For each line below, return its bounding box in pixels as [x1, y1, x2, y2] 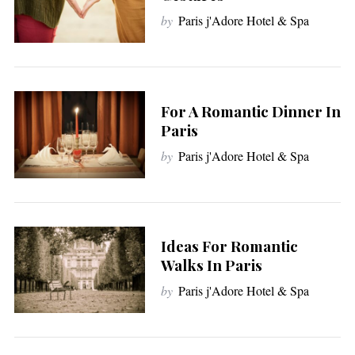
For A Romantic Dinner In [160, 101, 341, 121]
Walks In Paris [160, 255, 262, 276]
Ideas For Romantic [160, 236, 298, 257]
